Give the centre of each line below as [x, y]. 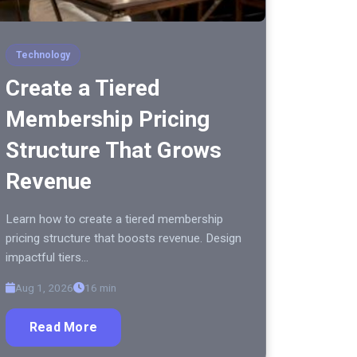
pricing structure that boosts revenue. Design [124, 239]
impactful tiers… [47, 258]
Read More [64, 328]
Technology [43, 55]
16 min [100, 288]
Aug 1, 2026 [44, 288]
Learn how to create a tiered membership [114, 220]
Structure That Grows [114, 151]
